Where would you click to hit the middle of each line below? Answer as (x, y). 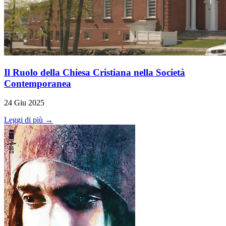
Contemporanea (38, 83)
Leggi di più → (29, 120)
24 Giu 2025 (24, 103)
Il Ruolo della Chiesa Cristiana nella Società (95, 72)
